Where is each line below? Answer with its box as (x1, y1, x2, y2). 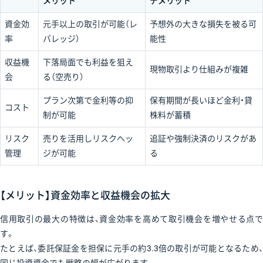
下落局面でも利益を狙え (43, 57, 133, 67)
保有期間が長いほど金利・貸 (150, 95, 252, 105)
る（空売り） (43, 72, 84, 82)
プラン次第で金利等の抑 (43, 95, 133, 105)
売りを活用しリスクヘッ (43, 133, 133, 143)
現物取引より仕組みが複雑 (150, 64, 248, 74)
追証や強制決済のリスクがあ (150, 133, 257, 143)
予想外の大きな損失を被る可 (150, 19, 257, 29)
